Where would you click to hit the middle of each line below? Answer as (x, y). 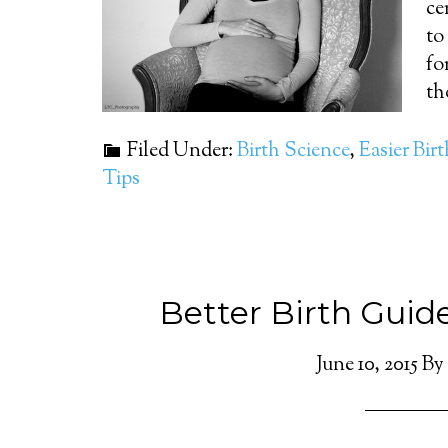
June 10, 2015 (367, 365)
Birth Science (293, 151)
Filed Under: (182, 151)
